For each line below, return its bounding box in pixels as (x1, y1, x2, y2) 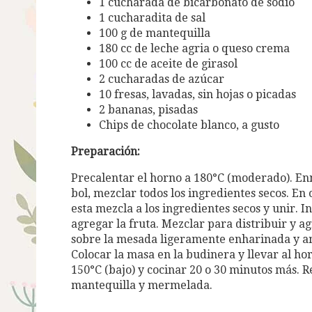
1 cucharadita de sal (99, 10, 205, 24)
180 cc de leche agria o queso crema (99, 41, 290, 55)
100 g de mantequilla (99, 26, 210, 40)
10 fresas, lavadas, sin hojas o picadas (99, 87, 296, 101)
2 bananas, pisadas (99, 102, 198, 116)
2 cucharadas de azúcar (99, 72, 224, 86)
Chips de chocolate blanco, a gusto (99, 118, 279, 132)
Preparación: (71, 144, 140, 158)
